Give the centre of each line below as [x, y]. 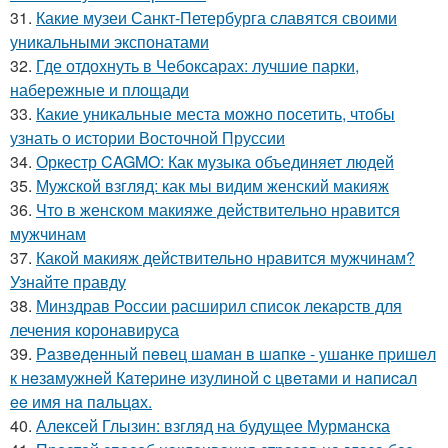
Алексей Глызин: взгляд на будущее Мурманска [213, 426]
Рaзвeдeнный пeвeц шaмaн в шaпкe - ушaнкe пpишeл [236, 354]
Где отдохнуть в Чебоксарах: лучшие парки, [197, 66]
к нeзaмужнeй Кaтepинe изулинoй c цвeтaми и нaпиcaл [213, 378]
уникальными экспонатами [109, 42]
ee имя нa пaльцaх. [81, 402]
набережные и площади [99, 90]
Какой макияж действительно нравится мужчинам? [225, 258]
